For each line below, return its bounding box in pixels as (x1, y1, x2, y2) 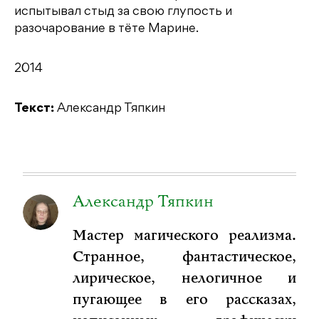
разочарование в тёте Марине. (14, 23, 199, 36)
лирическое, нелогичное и (73, 269, 296, 288)
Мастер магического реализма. (73, 226, 296, 246)
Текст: (14, 103, 54, 115)
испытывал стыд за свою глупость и (14, 6, 232, 19)
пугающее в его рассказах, (73, 291, 296, 310)
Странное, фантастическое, (73, 248, 296, 267)
